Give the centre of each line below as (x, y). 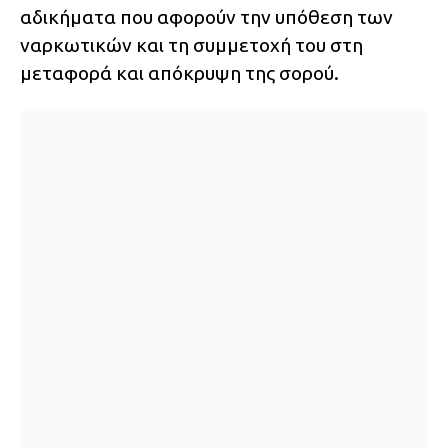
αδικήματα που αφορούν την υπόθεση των (206, 17)
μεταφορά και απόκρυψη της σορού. (179, 73)
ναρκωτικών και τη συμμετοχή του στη (191, 45)
